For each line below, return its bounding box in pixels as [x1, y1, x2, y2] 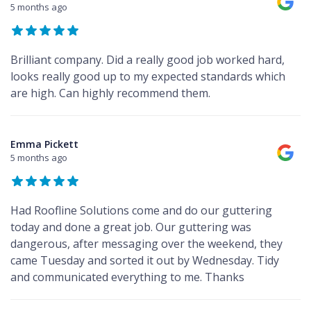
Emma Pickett [10, 137, 78, 151]
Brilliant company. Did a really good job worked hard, [10, 51, 285, 67]
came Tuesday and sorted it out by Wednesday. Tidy [10, 252, 279, 268]
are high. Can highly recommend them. [10, 85, 210, 101]
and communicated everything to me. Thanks [10, 269, 244, 285]
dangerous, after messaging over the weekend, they [10, 235, 283, 251]
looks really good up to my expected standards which [10, 68, 285, 84]
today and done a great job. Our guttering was [10, 219, 251, 235]
